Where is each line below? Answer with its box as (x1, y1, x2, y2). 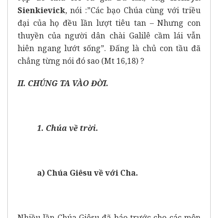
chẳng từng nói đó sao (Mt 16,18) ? (18, 55, 144, 66)
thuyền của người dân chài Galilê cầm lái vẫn (18, 30, 200, 41)
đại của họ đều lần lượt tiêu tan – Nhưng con (18, 17, 200, 28)
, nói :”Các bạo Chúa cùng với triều (65, 4, 200, 16)
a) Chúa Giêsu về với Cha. (37, 167, 138, 178)
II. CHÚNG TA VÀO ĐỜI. (18, 77, 109, 89)
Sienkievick (18, 4, 65, 16)
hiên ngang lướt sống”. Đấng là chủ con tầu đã (18, 42, 200, 54)
